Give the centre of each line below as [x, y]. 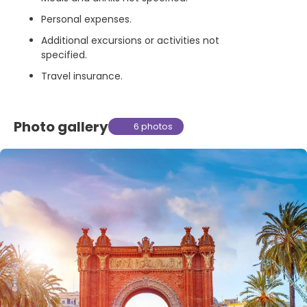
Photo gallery [61, 126]
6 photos [153, 127]
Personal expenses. [86, 20]
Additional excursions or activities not [130, 41]
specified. [64, 55]
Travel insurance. [82, 76]
